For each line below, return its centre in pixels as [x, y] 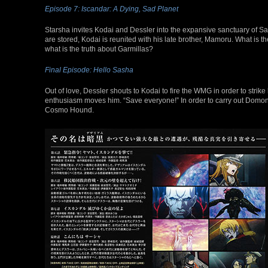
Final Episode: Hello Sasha [89, 69]
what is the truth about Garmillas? [99, 48]
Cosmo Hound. [69, 109]
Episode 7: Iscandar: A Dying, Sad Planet [112, 8]
